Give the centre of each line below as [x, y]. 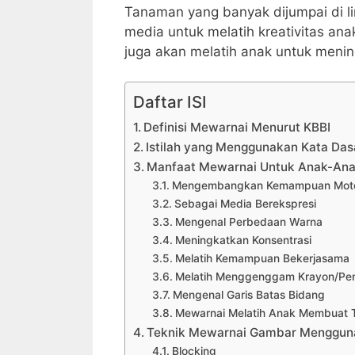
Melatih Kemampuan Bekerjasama [262, 259]
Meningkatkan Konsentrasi [243, 240]
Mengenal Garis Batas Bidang [248, 295]
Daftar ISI [170, 102]
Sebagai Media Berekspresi [245, 204]
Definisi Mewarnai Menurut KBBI [237, 128]
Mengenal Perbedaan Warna [248, 222]
